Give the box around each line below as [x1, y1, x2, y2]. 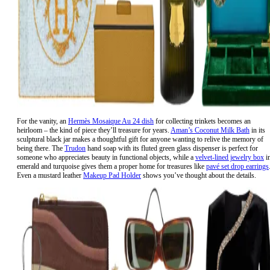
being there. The [17, 143, 64, 152]
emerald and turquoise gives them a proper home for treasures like [17, 162, 206, 171]
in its [250, 125, 265, 134]
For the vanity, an [17, 116, 68, 125]
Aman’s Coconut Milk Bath [171, 125, 250, 134]
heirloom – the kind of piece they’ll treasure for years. [17, 125, 171, 134]
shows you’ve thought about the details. [141, 171, 256, 180]
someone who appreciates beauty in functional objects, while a [17, 152, 195, 162]
